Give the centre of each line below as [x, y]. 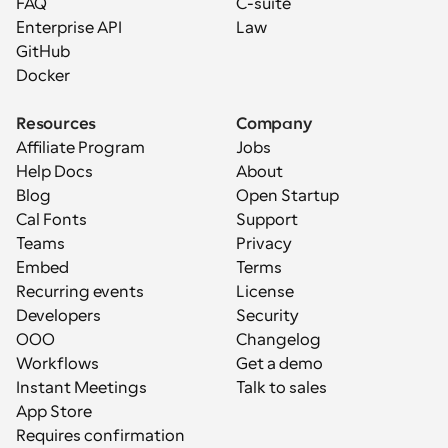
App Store [54, 412]
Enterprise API [69, 28]
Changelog [278, 340]
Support [267, 220]
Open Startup [287, 196]
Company [274, 124]
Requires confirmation [100, 436]
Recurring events [80, 292]
